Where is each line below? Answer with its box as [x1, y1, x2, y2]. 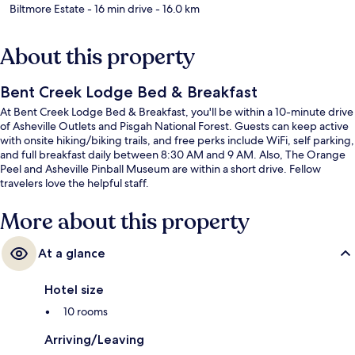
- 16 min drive [85, 2, 153, 17]
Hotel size [44, 282, 104, 298]
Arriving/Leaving [44, 332, 144, 348]
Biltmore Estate [10, 2, 85, 17]
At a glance [38, 246, 105, 261]
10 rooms [63, 304, 108, 319]
